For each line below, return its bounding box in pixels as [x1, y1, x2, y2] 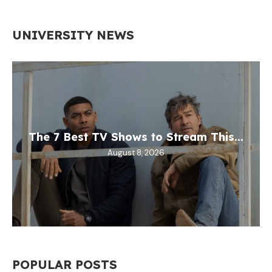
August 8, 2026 [107, 147, 165, 158]
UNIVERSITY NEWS [12, 27, 134, 42]
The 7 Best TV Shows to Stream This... [29, 129, 243, 144]
